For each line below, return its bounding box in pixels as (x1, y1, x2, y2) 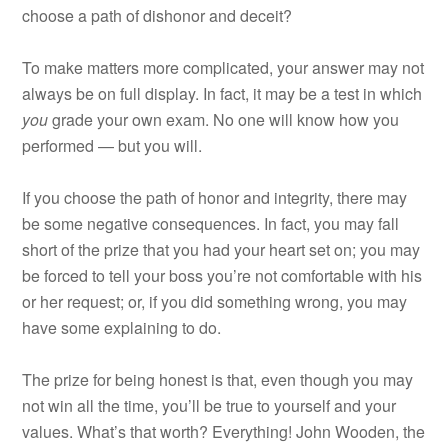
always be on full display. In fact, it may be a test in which (22, 81, 423, 105)
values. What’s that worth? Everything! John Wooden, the (22, 419, 426, 443)
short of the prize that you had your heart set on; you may (22, 237, 421, 261)
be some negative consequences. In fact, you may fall (22, 211, 400, 235)
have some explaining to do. (22, 315, 222, 339)
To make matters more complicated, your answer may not (22, 55, 425, 79)
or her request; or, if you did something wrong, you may (22, 289, 408, 313)
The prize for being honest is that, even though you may (22, 367, 414, 391)
